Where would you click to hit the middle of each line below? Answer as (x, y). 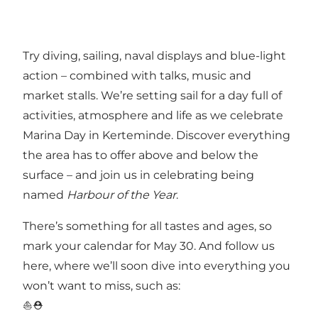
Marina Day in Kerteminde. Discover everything (157, 136)
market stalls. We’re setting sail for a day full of (152, 96)
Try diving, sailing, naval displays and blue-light (154, 56)
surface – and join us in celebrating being (138, 175)
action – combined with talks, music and (137, 76)
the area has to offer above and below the (141, 155)
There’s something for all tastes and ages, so (147, 226)
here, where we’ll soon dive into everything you (157, 266)
